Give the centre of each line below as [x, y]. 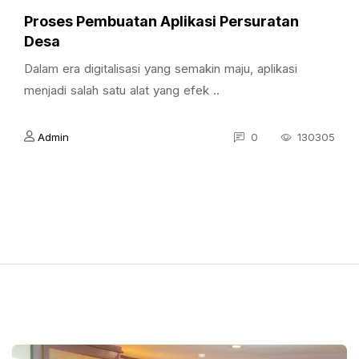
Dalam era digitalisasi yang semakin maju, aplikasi [161, 69]
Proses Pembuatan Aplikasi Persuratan [161, 21]
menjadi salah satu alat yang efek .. [122, 90]
